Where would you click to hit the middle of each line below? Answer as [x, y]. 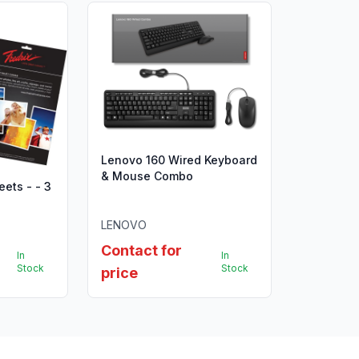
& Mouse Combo [147, 176]
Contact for [141, 251]
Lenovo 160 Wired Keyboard [179, 160]
